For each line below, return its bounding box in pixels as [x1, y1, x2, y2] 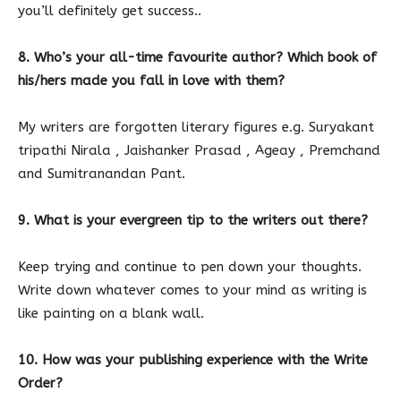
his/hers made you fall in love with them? [18, 73, 285, 90]
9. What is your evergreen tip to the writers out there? [18, 212, 368, 229]
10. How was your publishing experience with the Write [18, 352, 368, 369]
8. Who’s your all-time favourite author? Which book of [18, 49, 377, 66]
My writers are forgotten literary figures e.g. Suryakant [18, 119, 374, 136]
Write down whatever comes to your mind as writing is [18, 282, 367, 299]
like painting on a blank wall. [18, 305, 204, 322]
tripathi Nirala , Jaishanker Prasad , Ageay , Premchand [18, 142, 380, 159]
